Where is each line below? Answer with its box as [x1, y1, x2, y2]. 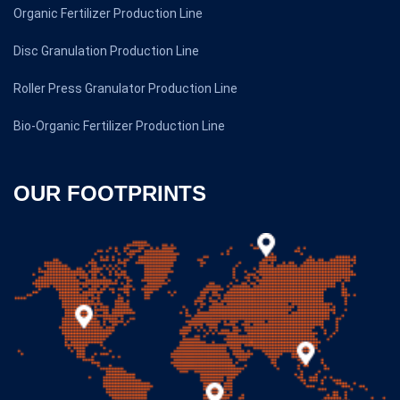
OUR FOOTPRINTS [13, 180, 206, 205]
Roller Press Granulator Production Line [13, 80, 237, 96]
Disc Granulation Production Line [13, 43, 199, 58]
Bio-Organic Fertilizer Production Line [13, 118, 225, 133]
